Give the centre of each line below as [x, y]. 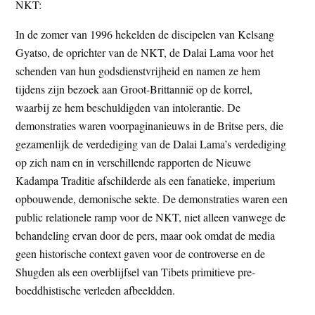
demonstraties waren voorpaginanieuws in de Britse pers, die [150, 125]
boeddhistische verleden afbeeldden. [96, 290]
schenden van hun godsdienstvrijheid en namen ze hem [138, 70]
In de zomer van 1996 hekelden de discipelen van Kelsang [145, 34]
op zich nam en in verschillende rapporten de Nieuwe [134, 162]
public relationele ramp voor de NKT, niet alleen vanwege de [151, 217]
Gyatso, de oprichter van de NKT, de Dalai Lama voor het [145, 52]
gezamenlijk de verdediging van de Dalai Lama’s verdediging [151, 143]
